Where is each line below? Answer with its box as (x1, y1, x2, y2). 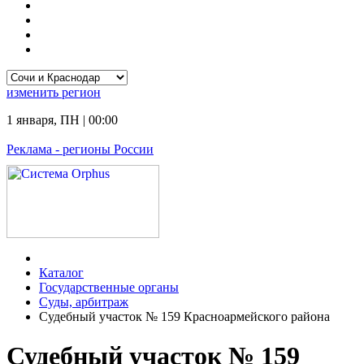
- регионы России (52, 142, 154, 156)
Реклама (6, 142, 52, 156)
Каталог (39, 266, 84, 279)
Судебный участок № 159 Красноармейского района (39, 310, 330, 323)
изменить (6, 85, 62, 99)
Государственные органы (39, 280, 179, 294)
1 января (6, 113, 54, 127)
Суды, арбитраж (39, 295, 128, 309)
